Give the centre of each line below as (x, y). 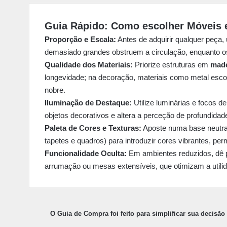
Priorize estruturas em (172, 65)
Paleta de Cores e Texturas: (93, 128)
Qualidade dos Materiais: (89, 65)
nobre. (55, 90)
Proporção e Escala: (80, 40)
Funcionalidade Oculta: (86, 154)
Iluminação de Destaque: (88, 103)
